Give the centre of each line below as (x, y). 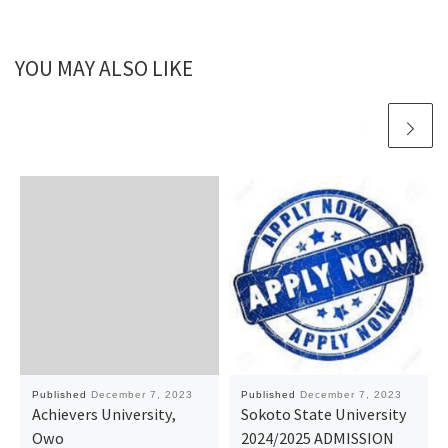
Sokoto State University (323, 413)
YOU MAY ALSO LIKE (104, 69)
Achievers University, (103, 413)
